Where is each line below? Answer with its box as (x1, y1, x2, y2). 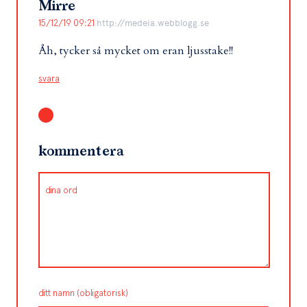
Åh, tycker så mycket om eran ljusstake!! (38, 43, 233, 58)
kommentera (38, 145, 123, 158)
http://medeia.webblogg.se (97, 18, 209, 28)
